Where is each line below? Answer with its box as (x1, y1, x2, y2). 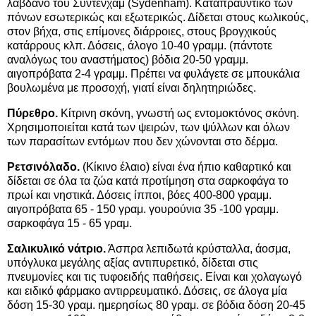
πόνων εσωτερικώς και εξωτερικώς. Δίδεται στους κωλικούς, (7, 11, 308, 24)
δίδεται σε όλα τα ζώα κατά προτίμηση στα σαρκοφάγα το (7, 175, 288, 188)
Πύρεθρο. (7, 107, 58, 120)
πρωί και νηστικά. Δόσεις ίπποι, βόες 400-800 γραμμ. (7, 189, 272, 202)
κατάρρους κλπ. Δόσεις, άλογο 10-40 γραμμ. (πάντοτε (7, 39, 272, 52)
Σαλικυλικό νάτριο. (7, 242, 106, 255)
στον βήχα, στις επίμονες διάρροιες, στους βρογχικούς (7, 25, 276, 38)
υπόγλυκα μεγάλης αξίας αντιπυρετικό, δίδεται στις (7, 256, 258, 269)
